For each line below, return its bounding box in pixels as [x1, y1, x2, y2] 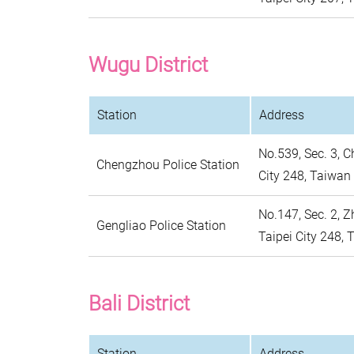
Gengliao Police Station [96, 218, 226, 233]
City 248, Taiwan [258, 168, 351, 183]
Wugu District [88, 53, 208, 77]
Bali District [88, 292, 190, 315]
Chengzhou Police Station [96, 157, 239, 172]
